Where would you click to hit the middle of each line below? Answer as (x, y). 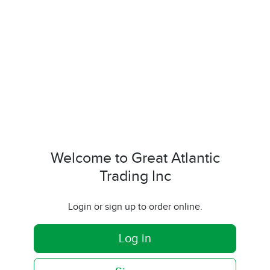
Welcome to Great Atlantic (135, 158)
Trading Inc (135, 176)
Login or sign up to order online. (135, 207)
